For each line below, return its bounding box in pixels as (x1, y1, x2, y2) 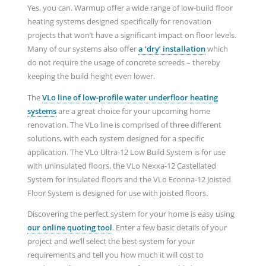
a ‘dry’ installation (138, 43, 205, 54)
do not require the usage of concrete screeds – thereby (27, 56, 220, 68)
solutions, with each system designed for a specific (27, 132, 204, 144)
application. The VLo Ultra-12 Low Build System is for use (27, 146, 226, 157)
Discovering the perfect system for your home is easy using (27, 208, 235, 220)
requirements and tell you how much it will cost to (27, 249, 204, 261)
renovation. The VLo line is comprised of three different (27, 119, 221, 130)
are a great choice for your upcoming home (56, 105, 210, 116)
